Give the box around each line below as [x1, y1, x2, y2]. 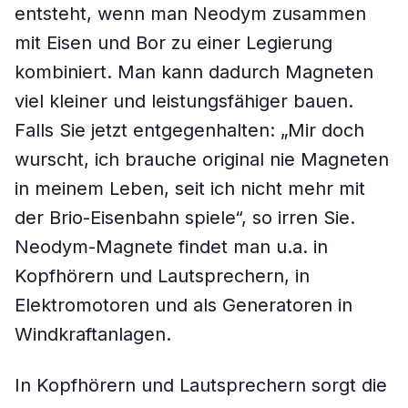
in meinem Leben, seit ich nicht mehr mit [15, 178, 365, 199]
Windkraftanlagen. [15, 323, 171, 345]
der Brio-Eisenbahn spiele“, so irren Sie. [15, 207, 355, 229]
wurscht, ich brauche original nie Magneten [15, 148, 389, 170]
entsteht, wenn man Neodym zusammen [15, 3, 366, 25]
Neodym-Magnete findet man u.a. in [15, 236, 328, 258]
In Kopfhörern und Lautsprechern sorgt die [15, 374, 387, 396]
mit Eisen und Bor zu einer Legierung [15, 32, 332, 54]
